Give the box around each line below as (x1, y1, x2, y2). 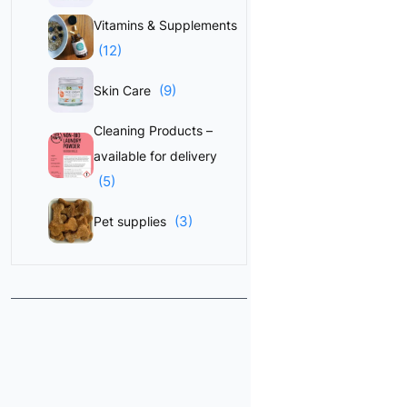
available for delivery (94, 148, 217, 164)
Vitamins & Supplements (94, 17, 237, 33)
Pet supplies (94, 213, 170, 229)
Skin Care (94, 83, 154, 98)
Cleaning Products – (94, 123, 213, 138)
